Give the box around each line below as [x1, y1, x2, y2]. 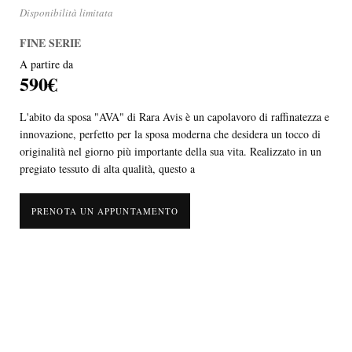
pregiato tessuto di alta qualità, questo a [20, 161, 195, 177]
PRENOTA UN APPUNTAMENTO [31, 205, 179, 218]
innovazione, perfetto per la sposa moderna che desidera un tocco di [20, 126, 321, 142]
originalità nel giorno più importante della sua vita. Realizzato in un [20, 144, 321, 159]
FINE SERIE [20, 35, 81, 52]
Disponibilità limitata [20, 5, 113, 20]
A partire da [20, 57, 73, 72]
